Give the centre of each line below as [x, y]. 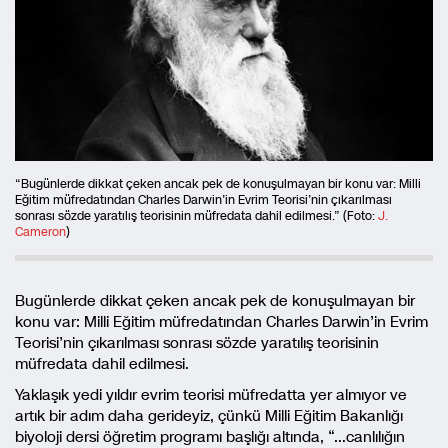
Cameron [40, 232]
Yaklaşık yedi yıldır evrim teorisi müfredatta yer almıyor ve [211, 395]
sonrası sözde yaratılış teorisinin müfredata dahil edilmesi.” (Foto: [196, 216]
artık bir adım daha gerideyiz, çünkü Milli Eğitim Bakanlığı [209, 416]
